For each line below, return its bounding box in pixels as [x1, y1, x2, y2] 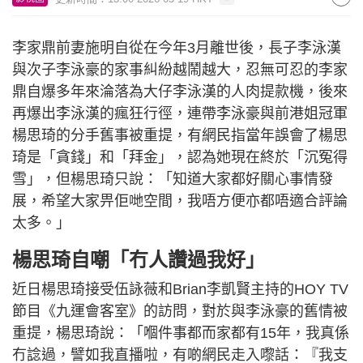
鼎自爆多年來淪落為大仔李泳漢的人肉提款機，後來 [12, 83, 348, 100]
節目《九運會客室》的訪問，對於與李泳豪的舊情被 [12, 303, 348, 319]
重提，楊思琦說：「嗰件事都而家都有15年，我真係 [12, 325, 349, 341]
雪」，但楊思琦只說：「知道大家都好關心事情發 [12, 171, 333, 187]
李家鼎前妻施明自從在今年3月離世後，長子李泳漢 [12, 40, 341, 56]
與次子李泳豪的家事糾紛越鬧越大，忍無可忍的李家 [12, 62, 348, 78]
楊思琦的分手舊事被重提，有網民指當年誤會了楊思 [12, 127, 348, 143]
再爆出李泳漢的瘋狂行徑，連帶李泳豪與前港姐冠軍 [12, 105, 348, 122]
